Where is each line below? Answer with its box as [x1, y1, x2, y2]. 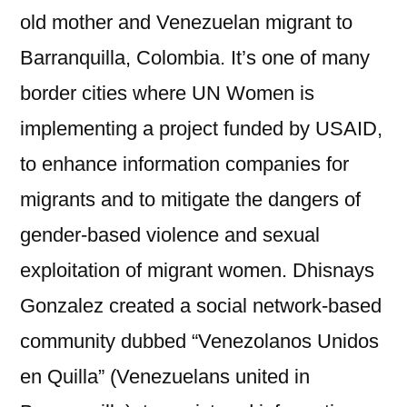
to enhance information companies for [20, 153, 349, 175]
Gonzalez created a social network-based [20, 294, 382, 317]
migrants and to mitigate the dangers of [20, 188, 361, 211]
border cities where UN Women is [20, 82, 314, 104]
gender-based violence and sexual [20, 223, 320, 246]
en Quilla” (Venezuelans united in [20, 365, 310, 388]
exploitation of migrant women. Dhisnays [20, 259, 374, 282]
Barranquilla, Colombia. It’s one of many [20, 46, 370, 69]
